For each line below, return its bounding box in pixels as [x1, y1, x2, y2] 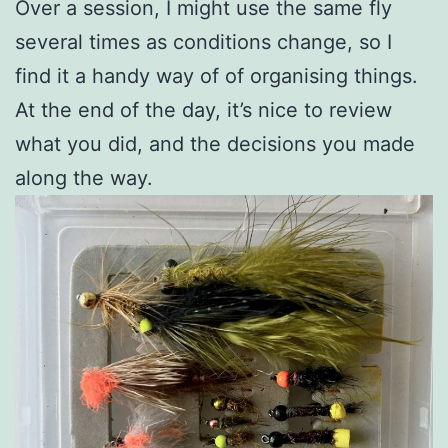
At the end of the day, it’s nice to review [15, 98, 392, 123]
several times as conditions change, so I [15, 30, 392, 55]
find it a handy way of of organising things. [15, 64, 418, 89]
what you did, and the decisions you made [15, 132, 415, 157]
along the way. [15, 166, 153, 191]
